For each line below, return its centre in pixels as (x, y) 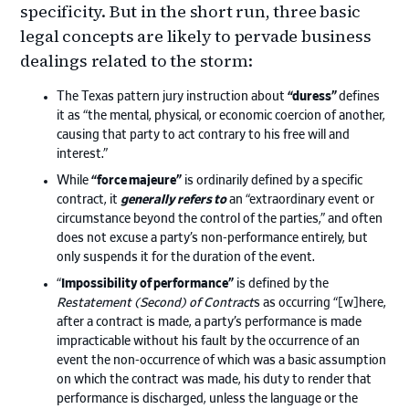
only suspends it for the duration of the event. (186, 257)
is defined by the (282, 283)
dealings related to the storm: (136, 60)
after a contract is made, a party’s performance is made (210, 322)
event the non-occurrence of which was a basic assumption (222, 360)
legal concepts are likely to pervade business (196, 36)
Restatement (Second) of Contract (156, 303)
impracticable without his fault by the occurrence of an (209, 341)
